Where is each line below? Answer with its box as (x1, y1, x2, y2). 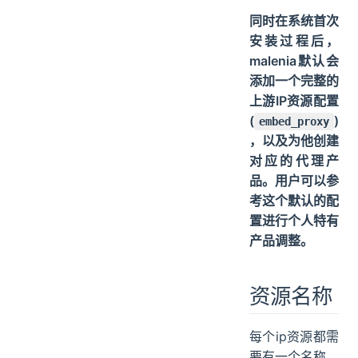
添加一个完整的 (249, 73, 339, 89)
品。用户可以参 (249, 173, 339, 189)
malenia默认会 (249, 53, 339, 70)
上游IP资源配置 (249, 93, 339, 109)
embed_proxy (259, 115, 329, 129)
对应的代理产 (249, 153, 339, 169)
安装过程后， (249, 33, 339, 50)
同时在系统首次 (249, 13, 339, 30)
